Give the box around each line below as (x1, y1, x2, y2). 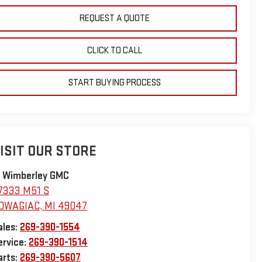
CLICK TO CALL (87, 44, 142, 56)
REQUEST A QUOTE (79, 12, 150, 24)
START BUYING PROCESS (68, 77, 161, 88)
